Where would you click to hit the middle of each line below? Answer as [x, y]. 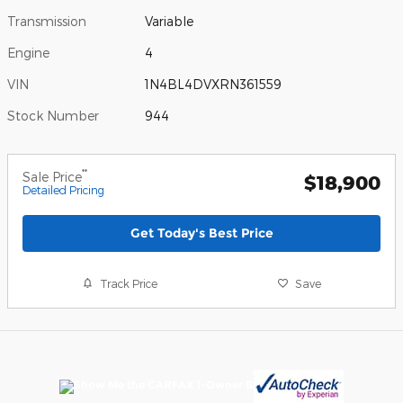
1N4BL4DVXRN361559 [214, 84]
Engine [28, 52]
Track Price [129, 283]
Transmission [47, 21]
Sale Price [52, 176]
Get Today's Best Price [201, 233]
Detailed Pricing [63, 189]
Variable [170, 21]
